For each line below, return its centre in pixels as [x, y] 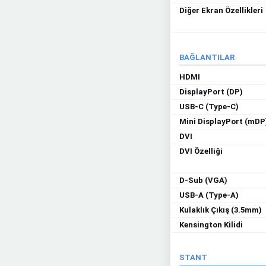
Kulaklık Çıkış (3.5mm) [221, 210]
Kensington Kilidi [211, 225]
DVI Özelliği [201, 151]
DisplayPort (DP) [211, 92]
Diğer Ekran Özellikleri [221, 10]
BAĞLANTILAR [207, 57]
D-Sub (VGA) [203, 180]
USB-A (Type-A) [209, 195]
